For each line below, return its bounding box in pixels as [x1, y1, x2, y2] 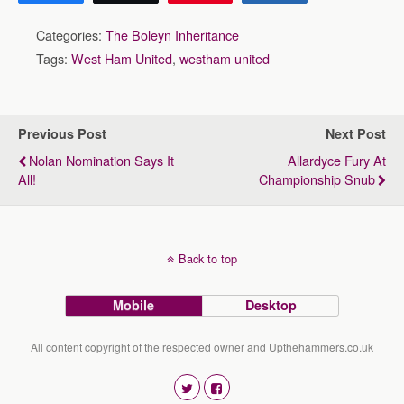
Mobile [113, 296, 155, 314]
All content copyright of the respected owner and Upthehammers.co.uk [31, 339, 373, 354]
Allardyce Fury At [288, 151, 386, 170]
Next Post [326, 124, 386, 142]
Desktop [244, 296, 297, 314]
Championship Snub [259, 170, 375, 188]
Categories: [36, 25, 106, 44]
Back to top [179, 250, 237, 267]
